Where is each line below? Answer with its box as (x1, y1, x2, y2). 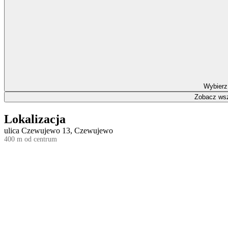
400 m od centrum (4, 135, 57, 143)
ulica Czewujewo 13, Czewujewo (4, 126, 113, 135)
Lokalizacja (4, 112, 66, 126)
